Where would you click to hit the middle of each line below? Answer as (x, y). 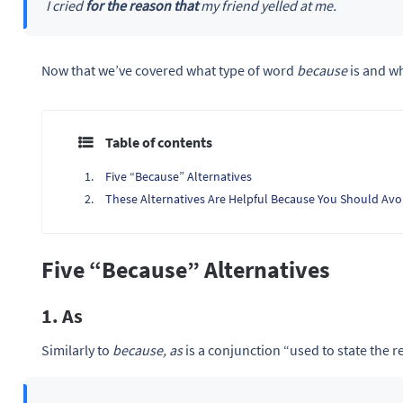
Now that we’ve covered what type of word (169, 71)
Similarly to (77, 350)
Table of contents (159, 143)
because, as (148, 350)
